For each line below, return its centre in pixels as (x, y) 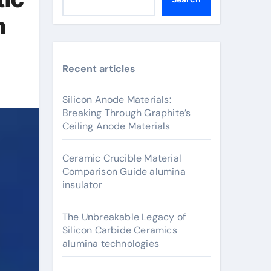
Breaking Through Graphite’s (127, 113)
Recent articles (99, 69)
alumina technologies (111, 243)
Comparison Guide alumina (124, 171)
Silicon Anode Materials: (117, 100)
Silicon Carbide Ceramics (120, 230)
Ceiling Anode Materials (116, 126)
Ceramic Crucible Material (122, 158)
